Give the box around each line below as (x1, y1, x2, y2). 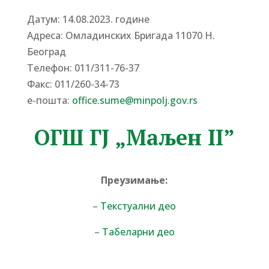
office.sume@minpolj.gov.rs (71, 94, 198, 107)
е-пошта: (26, 94, 72, 107)
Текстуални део (100, 199, 177, 213)
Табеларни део (101, 225, 175, 238)
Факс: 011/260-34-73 (26, 77, 119, 91)
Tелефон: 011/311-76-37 (26, 61, 139, 74)
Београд (26, 45, 66, 58)
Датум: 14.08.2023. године (26, 13, 150, 26)
